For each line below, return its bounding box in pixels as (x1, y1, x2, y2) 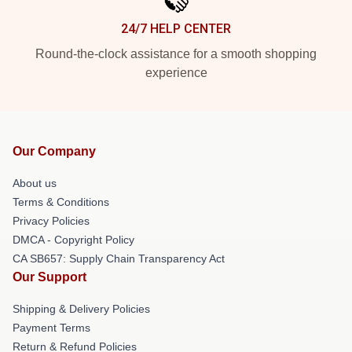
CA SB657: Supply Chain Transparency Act (13, 252, 225, 265)
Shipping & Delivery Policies (13, 302, 150, 315)
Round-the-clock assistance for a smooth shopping (35, 47, 317, 60)
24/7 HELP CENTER (121, 21, 231, 36)
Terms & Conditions (13, 196, 109, 208)
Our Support (13, 270, 86, 284)
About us (13, 177, 57, 189)
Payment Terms (13, 321, 90, 334)
